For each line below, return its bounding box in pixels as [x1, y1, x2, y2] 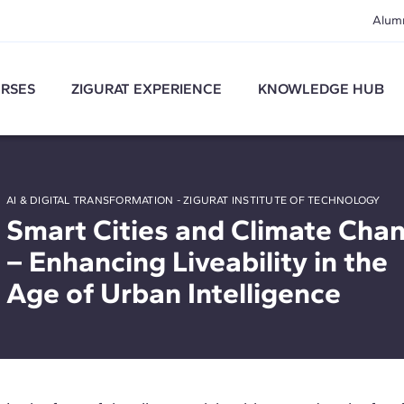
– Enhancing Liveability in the [5, 244, 388, 279]
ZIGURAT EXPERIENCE [71, 79, 223, 97]
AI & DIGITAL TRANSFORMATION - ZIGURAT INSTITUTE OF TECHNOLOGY [5, 194, 381, 207]
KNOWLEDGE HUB [258, 79, 385, 97]
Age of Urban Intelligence [5, 276, 341, 310]
